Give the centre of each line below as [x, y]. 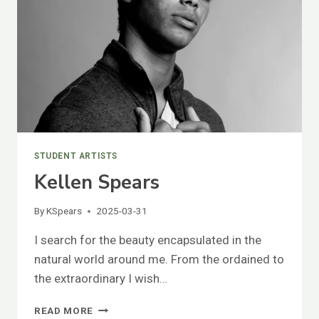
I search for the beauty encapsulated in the [148, 240]
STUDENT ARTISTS [76, 156]
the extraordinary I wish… [101, 279]
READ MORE [64, 311]
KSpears [64, 211]
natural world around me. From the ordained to [159, 260]
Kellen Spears [97, 182]
